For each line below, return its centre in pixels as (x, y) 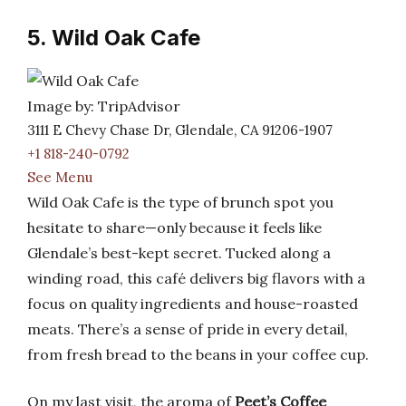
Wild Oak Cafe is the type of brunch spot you (180, 202)
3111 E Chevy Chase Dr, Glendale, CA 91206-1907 (180, 130)
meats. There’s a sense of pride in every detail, (188, 329)
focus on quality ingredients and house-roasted (193, 304)
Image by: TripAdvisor (104, 106)
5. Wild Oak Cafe (114, 38)
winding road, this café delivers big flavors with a (196, 278)
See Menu (60, 177)
